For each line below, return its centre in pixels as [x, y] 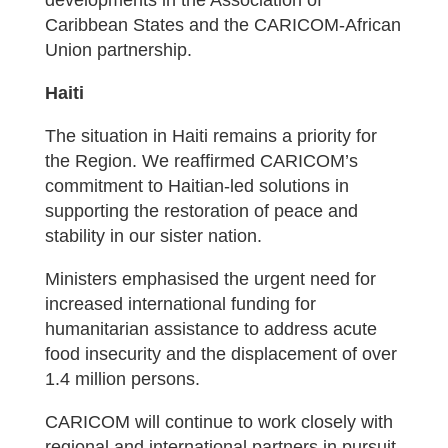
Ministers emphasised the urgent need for [210, 279]
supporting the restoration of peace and [201, 211]
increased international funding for [180, 304]
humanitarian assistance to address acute [210, 329]
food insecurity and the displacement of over [220, 354]
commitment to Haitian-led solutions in [196, 186]
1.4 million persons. [122, 379]
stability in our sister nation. [153, 236]
